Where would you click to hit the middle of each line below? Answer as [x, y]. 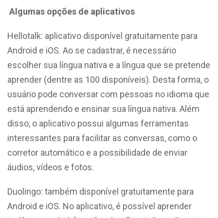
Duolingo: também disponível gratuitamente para [100, 191]
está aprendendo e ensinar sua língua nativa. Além [103, 109]
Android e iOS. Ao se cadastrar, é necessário [92, 50]
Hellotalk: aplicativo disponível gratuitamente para [102, 36]
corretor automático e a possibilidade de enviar [97, 152]
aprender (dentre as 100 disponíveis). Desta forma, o [108, 79]
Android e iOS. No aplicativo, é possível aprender [100, 206]
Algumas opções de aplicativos [71, 11]
